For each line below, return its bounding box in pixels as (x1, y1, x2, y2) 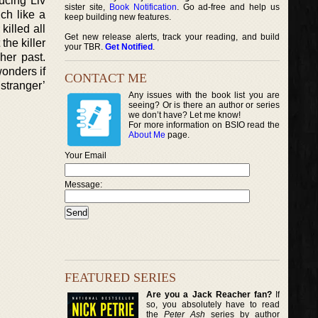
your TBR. (65, 42, 105, 52)
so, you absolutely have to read (146, 299, 280, 309)
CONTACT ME (65, 71, 147, 85)
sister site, (65, 2, 109, 12)
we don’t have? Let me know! (128, 110, 241, 120)
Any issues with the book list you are (128, 90, 280, 100)
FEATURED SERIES (65, 270, 176, 285)
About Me (128, 130, 165, 140)
